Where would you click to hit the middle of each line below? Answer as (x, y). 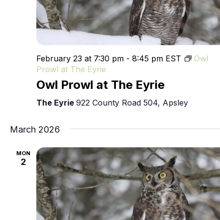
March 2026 (35, 130)
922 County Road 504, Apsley (132, 103)
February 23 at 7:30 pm (80, 59)
